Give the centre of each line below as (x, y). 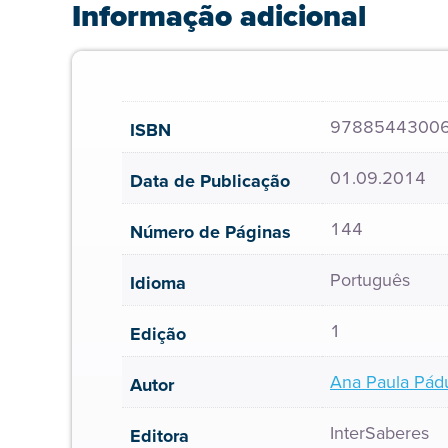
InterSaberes (379, 433)
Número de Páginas (210, 232)
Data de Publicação (210, 181)
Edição (158, 334)
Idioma (158, 283)
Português (370, 280)
